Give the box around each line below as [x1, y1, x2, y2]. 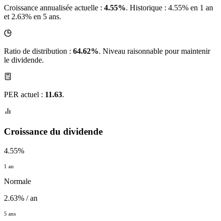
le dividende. [4, 56, 44, 65]
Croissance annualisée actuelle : [4, 3, 104, 12]
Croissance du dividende [4, 126, 103, 137]
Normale [4, 177, 31, 185]
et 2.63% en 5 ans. [4, 12, 61, 21]
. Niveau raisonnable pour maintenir [99, 47, 210, 56]
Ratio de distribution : [4, 47, 73, 56]
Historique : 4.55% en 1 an [130, 3, 213, 12]
